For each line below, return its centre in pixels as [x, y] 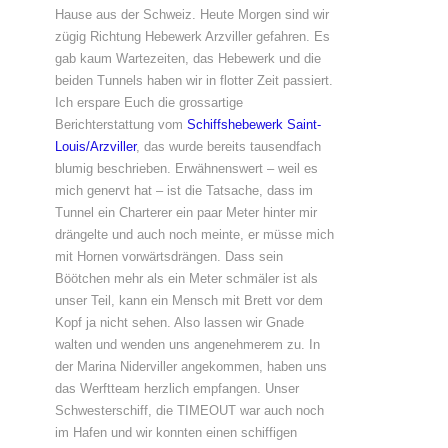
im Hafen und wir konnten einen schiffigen [175, 432]
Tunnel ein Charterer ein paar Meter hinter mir [185, 212]
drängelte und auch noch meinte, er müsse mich [194, 234]
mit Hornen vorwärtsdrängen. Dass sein [168, 256]
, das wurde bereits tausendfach [228, 146]
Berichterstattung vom [120, 124]
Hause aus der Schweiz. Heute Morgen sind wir [191, 14]
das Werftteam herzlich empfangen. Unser [176, 388]
